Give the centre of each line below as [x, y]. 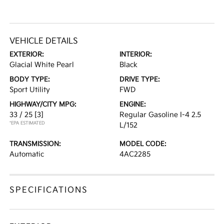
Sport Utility [30, 90]
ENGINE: [133, 104]
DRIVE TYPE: [140, 79]
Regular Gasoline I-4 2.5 [160, 115]
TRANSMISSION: [35, 144]
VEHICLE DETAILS [44, 41]
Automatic [27, 154]
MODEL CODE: [143, 144]
